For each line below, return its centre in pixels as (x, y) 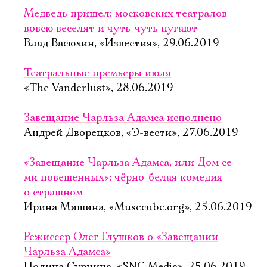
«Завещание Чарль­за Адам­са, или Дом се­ (130, 163)
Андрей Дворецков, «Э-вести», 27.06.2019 (131, 133)
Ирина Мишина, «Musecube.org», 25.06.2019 (138, 207)
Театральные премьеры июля (97, 73)
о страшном (53, 193)
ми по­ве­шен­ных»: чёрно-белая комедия (123, 178)
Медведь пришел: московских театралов (125, 14)
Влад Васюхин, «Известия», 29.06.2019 (122, 44)
